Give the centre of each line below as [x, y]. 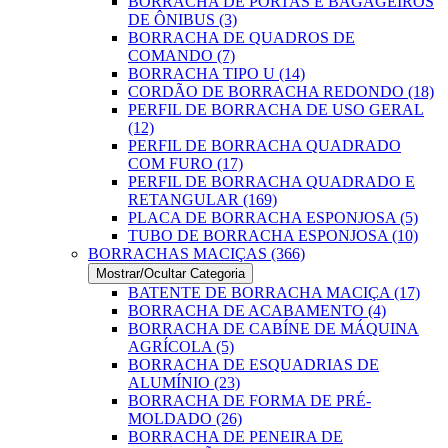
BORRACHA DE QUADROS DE [241, 37]
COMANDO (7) [181, 55]
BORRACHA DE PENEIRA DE [235, 436]
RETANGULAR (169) [202, 199]
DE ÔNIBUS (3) [182, 19]
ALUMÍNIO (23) [184, 382]
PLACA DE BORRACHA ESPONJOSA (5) [273, 217]
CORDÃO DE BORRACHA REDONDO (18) [281, 91]
